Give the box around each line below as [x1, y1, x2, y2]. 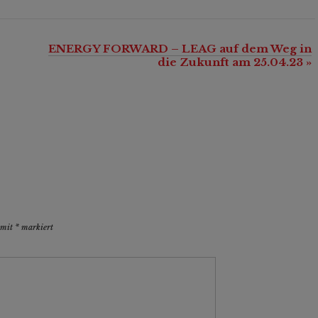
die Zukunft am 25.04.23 [158, 55, 306, 70]
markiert [19, 222, 53, 233]
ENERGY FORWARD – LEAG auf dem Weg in [48, 42, 312, 56]
